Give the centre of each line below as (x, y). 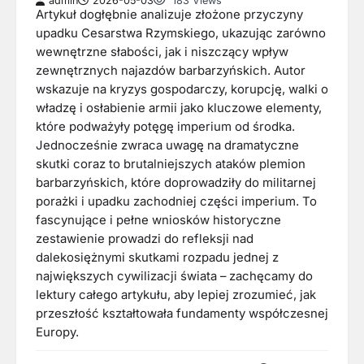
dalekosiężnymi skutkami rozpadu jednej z (157, 258)
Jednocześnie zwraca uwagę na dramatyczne (167, 146)
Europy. (57, 333)
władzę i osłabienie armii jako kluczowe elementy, (179, 108)
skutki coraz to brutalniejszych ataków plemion (171, 165)
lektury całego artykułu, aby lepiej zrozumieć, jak (176, 295)
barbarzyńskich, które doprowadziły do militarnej (176, 183)
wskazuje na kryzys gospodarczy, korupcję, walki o (182, 90)
